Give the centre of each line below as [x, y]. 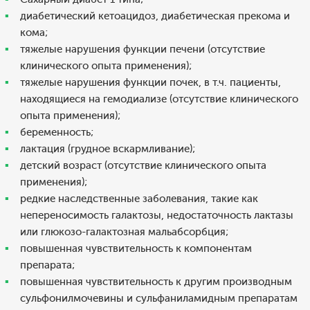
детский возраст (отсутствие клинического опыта [143, 165]
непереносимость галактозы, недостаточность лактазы [157, 215]
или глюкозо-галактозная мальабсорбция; [124, 232]
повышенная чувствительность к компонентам [136, 248]
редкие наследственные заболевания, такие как [139, 199]
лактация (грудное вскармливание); [108, 149]
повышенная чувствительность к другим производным [156, 282]
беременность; [57, 132]
